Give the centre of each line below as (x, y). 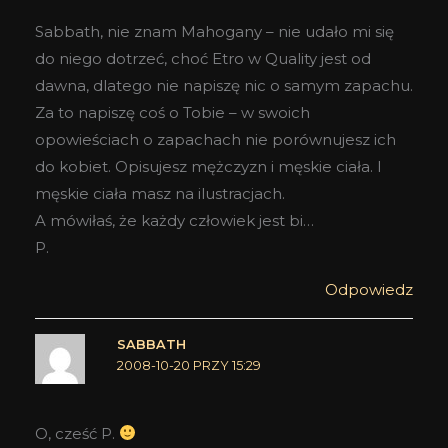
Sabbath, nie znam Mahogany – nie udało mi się (214, 32)
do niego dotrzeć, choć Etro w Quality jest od (203, 59)
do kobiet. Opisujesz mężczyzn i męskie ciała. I (208, 167)
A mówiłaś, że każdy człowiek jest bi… (174, 221)
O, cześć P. (77, 433)
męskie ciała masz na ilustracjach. (160, 194)
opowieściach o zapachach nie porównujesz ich (215, 140)
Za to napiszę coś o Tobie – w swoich (172, 113)
